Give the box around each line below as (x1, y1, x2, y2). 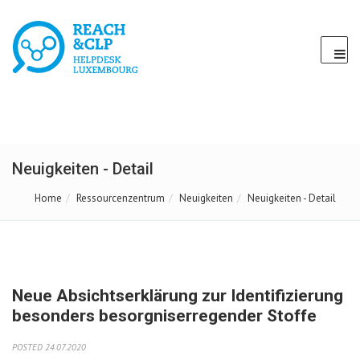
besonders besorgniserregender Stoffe (12, 306, 317, 325)
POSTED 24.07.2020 (12, 341, 86, 353)
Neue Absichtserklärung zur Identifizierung (12, 286, 343, 305)
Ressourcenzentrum (76, 191, 165, 205)
